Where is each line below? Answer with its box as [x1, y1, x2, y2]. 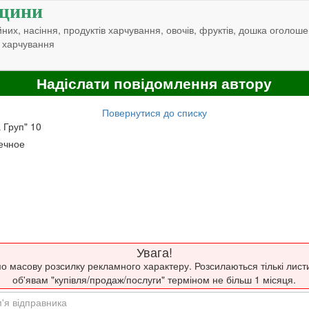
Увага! [136, 242, 172, 261]
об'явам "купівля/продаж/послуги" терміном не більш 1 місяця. [12, 272, 296, 286]
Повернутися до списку [101, 105, 207, 119]
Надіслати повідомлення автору [37, 72, 272, 94]
